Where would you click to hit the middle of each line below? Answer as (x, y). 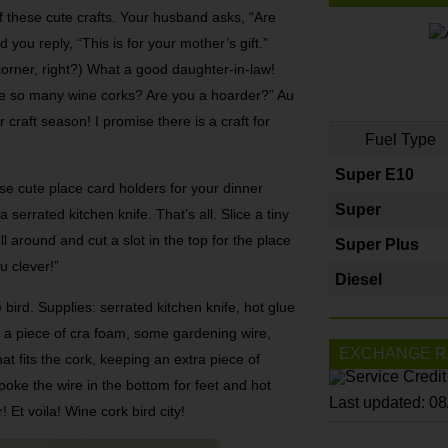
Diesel (358, 280)
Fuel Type (400, 140)
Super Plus (377, 245)
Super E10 (374, 175)
